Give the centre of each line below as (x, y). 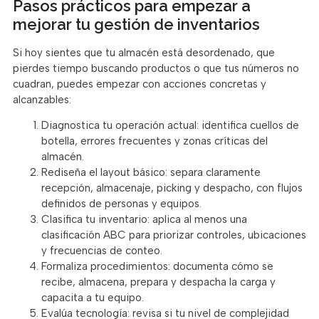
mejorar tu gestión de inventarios (136, 24)
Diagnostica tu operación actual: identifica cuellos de (170, 125)
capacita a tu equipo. (93, 297)
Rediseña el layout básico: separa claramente (151, 172)
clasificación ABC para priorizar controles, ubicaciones (174, 235)
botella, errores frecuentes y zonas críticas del (155, 141)
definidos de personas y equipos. (121, 203)
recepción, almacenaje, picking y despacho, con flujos (172, 188)
